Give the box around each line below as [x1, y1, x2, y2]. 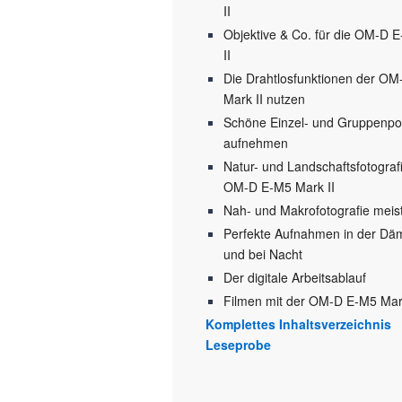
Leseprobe [205, 336, 271, 354]
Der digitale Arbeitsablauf [223, 268, 366, 287]
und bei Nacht [223, 245, 302, 264]
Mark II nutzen [223, 90, 305, 109]
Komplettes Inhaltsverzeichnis [205, 315, 391, 334]
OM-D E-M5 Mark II [223, 178, 335, 197]
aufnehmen [223, 134, 288, 153]
